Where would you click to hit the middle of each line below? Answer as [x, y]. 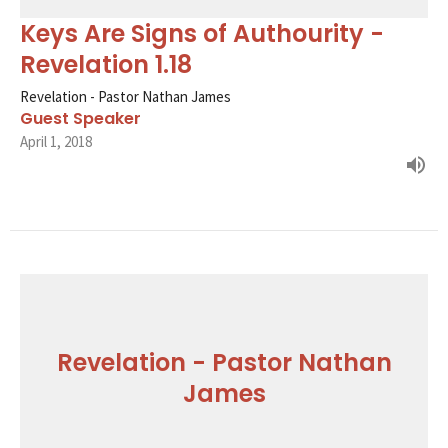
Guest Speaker [80, 118]
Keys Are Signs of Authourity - [202, 33]
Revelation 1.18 [106, 64]
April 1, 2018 [56, 141]
